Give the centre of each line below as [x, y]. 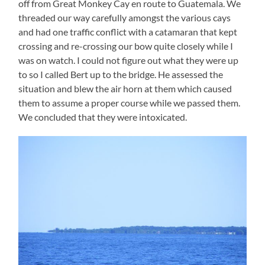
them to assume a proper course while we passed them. [130, 103]
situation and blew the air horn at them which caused [125, 89]
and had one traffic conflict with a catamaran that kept [128, 32]
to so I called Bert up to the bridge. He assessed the [121, 75]
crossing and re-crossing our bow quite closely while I [126, 46]
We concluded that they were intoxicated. [103, 117]
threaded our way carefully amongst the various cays [125, 18]
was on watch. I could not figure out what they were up [129, 60]
